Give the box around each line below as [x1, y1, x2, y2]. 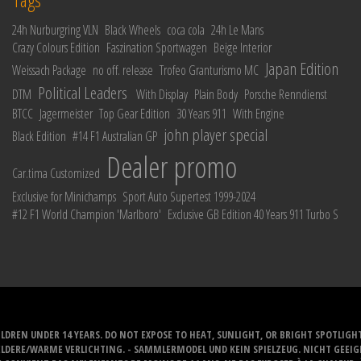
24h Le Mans [211, 21, 263, 39]
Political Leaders [38, 81, 127, 104]
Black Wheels [105, 21, 160, 39]
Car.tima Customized [12, 164, 100, 182]
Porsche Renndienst [243, 85, 327, 103]
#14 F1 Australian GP [73, 127, 157, 145]
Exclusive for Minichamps [12, 188, 116, 205]
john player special [164, 123, 268, 146]
